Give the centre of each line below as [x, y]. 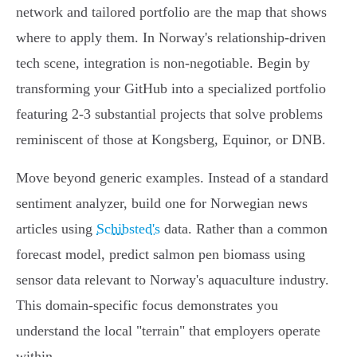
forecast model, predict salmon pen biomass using [161, 255]
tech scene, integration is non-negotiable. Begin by [163, 63]
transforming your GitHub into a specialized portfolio [171, 89]
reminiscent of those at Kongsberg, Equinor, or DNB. [171, 140]
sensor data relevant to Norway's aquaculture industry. [173, 280]
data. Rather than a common [244, 229]
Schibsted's [128, 229]
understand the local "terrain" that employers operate [168, 331]
